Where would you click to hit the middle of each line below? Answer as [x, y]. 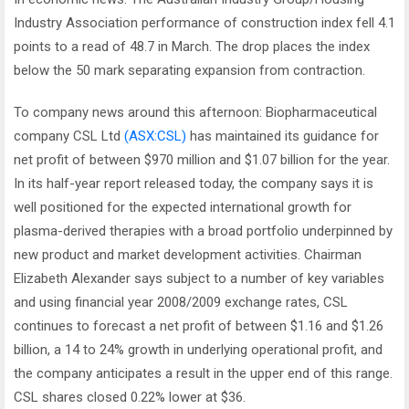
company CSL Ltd [69, 136]
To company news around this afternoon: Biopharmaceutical [195, 112]
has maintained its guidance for [283, 136]
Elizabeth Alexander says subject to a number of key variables [199, 278]
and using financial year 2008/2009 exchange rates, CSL [181, 302]
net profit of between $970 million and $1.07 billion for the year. [202, 160]
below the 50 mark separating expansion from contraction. [189, 70]
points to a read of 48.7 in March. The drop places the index [192, 47]
